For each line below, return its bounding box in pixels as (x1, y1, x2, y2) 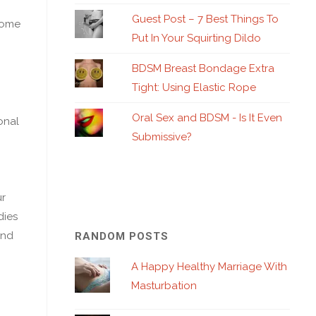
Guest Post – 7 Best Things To (132, 12, 279, 25)
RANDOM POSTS (75, 230, 169, 243)
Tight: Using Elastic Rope (132, 80, 257, 94)
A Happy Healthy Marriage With (131, 260, 287, 273)
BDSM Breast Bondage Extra (132, 61, 275, 75)
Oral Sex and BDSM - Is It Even (132, 111, 283, 124)
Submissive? (132, 130, 193, 143)
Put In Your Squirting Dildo (132, 31, 262, 44)
